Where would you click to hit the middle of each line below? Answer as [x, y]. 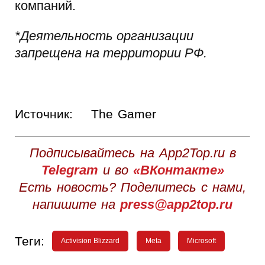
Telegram [70, 170]
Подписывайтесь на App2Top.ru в [132, 153]
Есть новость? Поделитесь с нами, [132, 187]
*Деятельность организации [104, 36]
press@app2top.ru [176, 204]
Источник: [44, 114]
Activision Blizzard [91, 240]
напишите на [76, 204]
